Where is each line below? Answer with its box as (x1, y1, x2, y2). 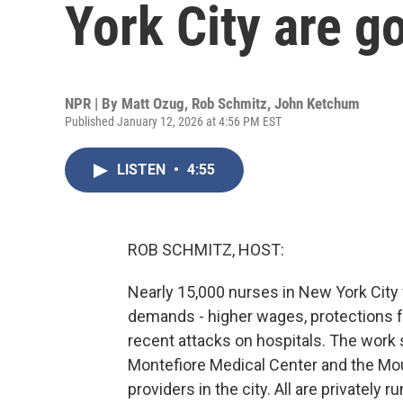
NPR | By (65, 94, 121, 112)
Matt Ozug (121, 94, 184, 112)
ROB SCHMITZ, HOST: (128, 240, 284, 259)
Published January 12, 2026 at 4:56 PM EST (65, 114, 282, 129)
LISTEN (117, 161, 169, 178)
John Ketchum (274, 94, 360, 112)
